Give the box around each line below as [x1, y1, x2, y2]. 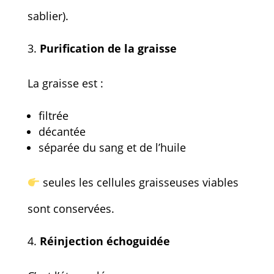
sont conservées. [27, 201, 114, 216]
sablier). [27, 8, 68, 23]
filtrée [38, 108, 68, 123]
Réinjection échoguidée [39, 233, 170, 248]
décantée [38, 124, 86, 139]
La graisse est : [27, 75, 103, 91]
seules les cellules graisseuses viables [40, 174, 239, 190]
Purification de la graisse [39, 40, 177, 56]
